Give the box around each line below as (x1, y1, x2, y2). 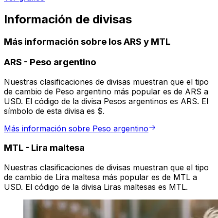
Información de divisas (4, 12, 132, 27)
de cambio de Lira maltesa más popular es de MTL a (4, 172, 197, 182)
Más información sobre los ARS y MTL (4, 36, 170, 48)
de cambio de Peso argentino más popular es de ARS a (4, 86, 208, 96)
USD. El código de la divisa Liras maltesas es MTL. (4, 182, 188, 192)
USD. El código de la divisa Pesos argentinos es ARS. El (4, 96, 208, 106)
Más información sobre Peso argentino (4, 123, 148, 133)
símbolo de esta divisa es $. (4, 106, 105, 116)
